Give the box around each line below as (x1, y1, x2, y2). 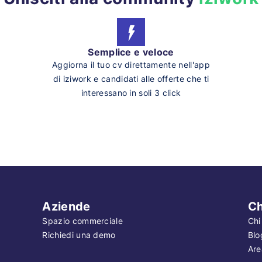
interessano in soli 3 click (81, 88, 181, 98)
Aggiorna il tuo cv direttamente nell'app (52, 60, 210, 70)
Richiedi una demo (42, 229, 116, 240)
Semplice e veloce (88, 46, 174, 58)
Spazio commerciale (42, 215, 123, 226)
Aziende (42, 199, 91, 213)
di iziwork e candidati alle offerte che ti (53, 74, 209, 84)
